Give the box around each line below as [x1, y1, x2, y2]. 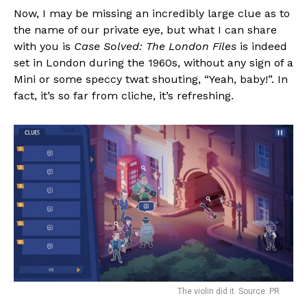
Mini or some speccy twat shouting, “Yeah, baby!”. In [14, 72, 288, 86]
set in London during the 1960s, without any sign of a [14, 56, 293, 69]
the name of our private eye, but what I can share [14, 23, 277, 36]
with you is [14, 39, 74, 53]
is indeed [236, 39, 287, 53]
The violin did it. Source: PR [177, 286, 280, 296]
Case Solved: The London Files [74, 39, 236, 53]
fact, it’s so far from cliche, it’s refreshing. [14, 88, 234, 102]
